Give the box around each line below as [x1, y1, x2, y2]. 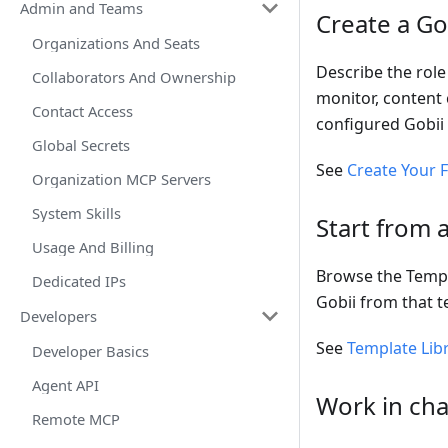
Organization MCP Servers [32, 169, 211, 189]
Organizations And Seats [32, 33, 200, 53]
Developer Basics [32, 341, 149, 361]
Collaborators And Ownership [32, 67, 236, 87]
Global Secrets [32, 135, 130, 155]
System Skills [32, 203, 121, 223]
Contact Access [32, 101, 133, 121]
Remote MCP [32, 409, 120, 429]
